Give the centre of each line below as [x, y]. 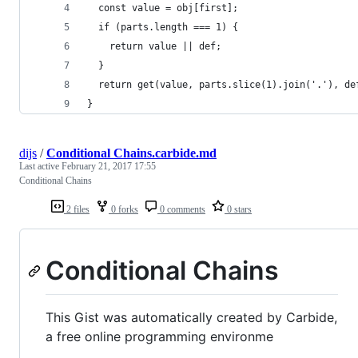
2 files [77, 209]
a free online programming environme [159, 337]
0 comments [181, 209]
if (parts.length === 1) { [163, 27]
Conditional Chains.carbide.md [131, 153]
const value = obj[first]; [163, 8]
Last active [40, 166]
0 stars [238, 209]
